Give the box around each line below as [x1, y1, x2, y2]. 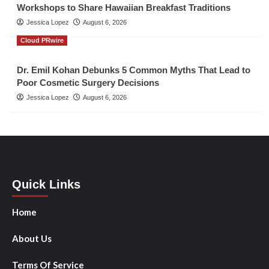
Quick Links [12, 177, 80, 191]
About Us [12, 232, 52, 244]
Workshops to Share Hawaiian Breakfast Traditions [16, 2, 231, 13]
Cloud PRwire [20, 36, 64, 44]
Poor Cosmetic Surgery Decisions [16, 77, 159, 88]
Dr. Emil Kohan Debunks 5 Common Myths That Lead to [16, 64, 250, 75]
